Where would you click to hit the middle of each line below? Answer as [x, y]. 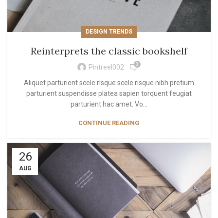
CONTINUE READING [109, 123]
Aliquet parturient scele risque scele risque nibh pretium [109, 82]
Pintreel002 [106, 67]
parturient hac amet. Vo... [109, 104]
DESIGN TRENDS [109, 31]
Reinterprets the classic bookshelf [109, 51]
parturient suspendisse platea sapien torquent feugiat [109, 93]
